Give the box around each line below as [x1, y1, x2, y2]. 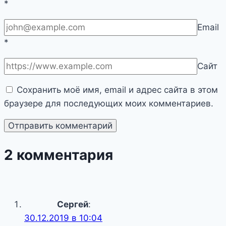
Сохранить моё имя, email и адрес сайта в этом [17, 84, 218, 95]
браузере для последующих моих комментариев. [4, 98, 213, 108]
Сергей [57, 199, 88, 210]
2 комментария [4, 146, 113, 163]
